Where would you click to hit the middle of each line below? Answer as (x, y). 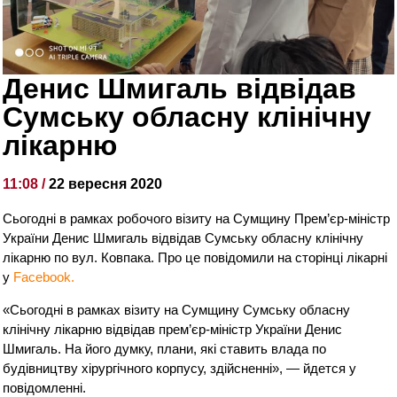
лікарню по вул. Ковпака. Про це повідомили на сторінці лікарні (195, 258)
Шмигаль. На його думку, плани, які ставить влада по (165, 349)
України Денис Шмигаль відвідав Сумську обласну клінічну (183, 238)
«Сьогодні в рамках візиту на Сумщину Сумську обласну (177, 310)
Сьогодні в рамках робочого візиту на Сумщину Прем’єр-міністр (197, 219)
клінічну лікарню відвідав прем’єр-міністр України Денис (173, 330)
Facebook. (44, 277)
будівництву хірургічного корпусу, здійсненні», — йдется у (180, 369)
